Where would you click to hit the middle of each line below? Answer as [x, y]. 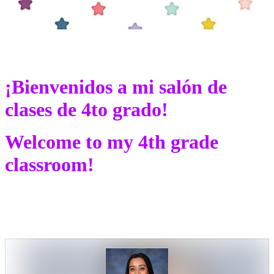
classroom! [50, 165]
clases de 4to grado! [87, 110]
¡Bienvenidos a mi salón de [116, 87]
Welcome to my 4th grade [112, 142]
